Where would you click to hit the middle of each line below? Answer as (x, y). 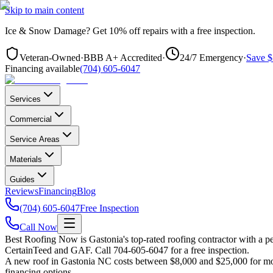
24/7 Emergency (211, 58)
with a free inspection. (212, 31)
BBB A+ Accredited (123, 58)
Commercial (31, 119)
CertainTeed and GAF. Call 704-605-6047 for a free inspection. (127, 250)
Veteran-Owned (50, 58)
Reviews (22, 191)
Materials (26, 159)
